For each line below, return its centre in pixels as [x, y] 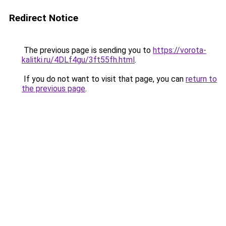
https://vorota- [180, 50]
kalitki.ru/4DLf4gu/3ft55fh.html [78, 60]
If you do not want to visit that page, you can [104, 79]
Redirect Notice [44, 18]
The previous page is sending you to [87, 50]
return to [201, 79]
